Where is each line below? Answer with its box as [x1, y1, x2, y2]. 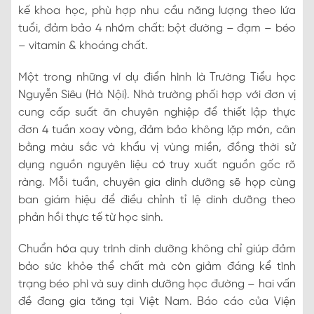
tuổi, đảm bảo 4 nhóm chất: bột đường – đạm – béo [18, 22, 296, 35]
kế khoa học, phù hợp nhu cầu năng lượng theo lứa [18, 5, 296, 18]
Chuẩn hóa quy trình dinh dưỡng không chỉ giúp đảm [18, 243, 296, 256]
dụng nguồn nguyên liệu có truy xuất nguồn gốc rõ [18, 159, 296, 172]
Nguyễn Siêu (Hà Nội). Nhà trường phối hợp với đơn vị [18, 89, 296, 102]
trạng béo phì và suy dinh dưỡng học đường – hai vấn [18, 278, 296, 291]
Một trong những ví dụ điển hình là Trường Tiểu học [18, 71, 296, 84]
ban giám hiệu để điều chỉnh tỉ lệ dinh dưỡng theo [18, 194, 296, 207]
